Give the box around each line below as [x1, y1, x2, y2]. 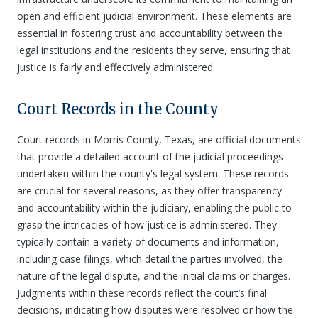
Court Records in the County [17, 100, 219, 118]
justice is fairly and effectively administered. [17, 60, 215, 74]
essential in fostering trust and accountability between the [17, 26, 283, 40]
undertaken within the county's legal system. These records [17, 167, 289, 180]
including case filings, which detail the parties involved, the [17, 252, 283, 265]
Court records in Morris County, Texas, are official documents [17, 133, 301, 146]
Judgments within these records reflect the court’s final [17, 286, 267, 300]
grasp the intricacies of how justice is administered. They [17, 218, 277, 231]
